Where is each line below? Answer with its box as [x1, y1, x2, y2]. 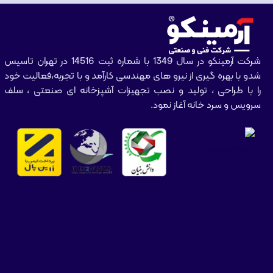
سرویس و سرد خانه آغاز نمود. [151, 97, 261, 113]
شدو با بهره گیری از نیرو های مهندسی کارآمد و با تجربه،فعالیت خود [4, 68, 261, 83]
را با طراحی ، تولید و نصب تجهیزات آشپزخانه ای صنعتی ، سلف [4, 83, 261, 98]
